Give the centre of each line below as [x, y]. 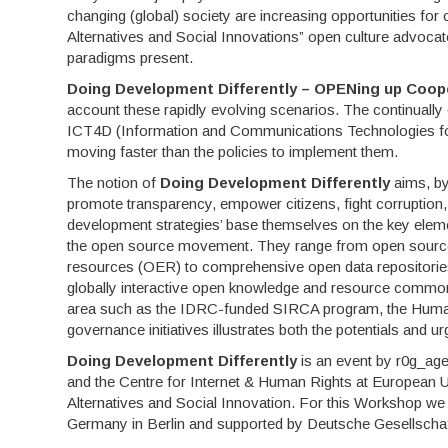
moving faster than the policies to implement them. [233, 152]
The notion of [114, 183]
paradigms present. [130, 58]
